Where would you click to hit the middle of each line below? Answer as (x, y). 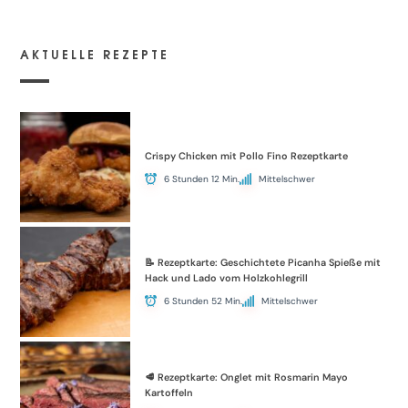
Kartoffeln (169, 393)
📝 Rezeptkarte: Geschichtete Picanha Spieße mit (263, 263)
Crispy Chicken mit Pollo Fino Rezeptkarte (247, 155)
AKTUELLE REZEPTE (95, 53)
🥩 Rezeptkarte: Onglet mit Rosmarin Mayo (247, 377)
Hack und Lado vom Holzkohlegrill (227, 278)
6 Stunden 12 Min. (202, 178)
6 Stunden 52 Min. (204, 301)
